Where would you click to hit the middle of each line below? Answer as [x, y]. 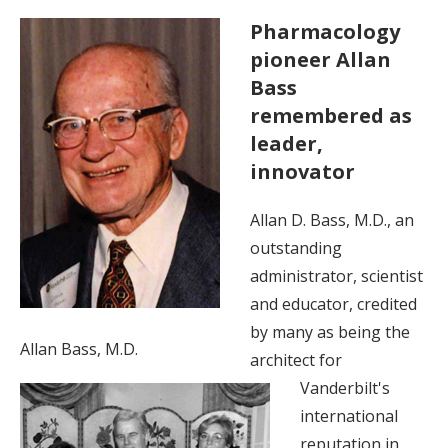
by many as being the [330, 331]
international [349, 415]
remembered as [331, 115]
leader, [286, 143]
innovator [302, 171]
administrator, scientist [336, 275]
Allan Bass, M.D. [79, 348]
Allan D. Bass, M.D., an [332, 219]
